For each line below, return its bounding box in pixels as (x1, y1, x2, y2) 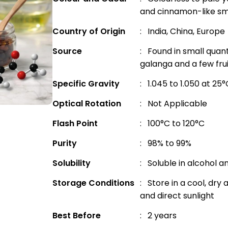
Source (52, 45, 82, 57)
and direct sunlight (140, 190, 215, 202)
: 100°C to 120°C (140, 118, 205, 129)
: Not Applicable (140, 98, 208, 109)
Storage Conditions (52, 177, 135, 189)
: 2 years (140, 210, 177, 221)
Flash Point (52, 118, 98, 129)
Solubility (52, 157, 91, 169)
